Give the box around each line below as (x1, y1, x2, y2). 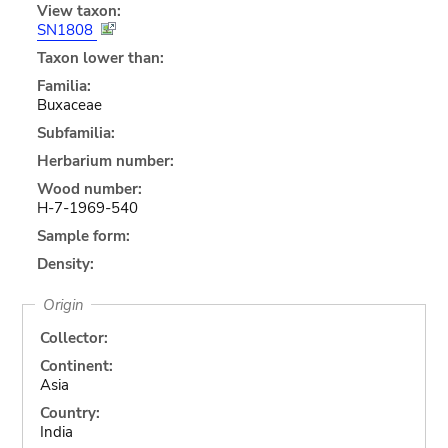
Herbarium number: (36, 150, 174, 171)
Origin (42, 294, 84, 315)
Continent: (39, 355, 113, 376)
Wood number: (36, 178, 142, 199)
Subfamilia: (36, 122, 115, 143)
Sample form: (36, 225, 130, 246)
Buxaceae (36, 94, 102, 115)
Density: (36, 253, 94, 274)
